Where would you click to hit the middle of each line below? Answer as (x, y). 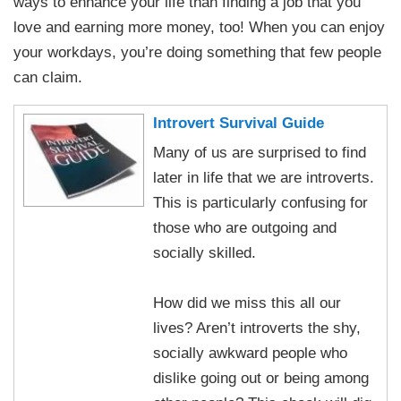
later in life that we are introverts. (264, 178)
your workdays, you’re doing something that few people (198, 51)
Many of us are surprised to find (260, 153)
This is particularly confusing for (261, 203)
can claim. (48, 77)
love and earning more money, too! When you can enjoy (200, 26)
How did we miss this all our (247, 303)
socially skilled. (205, 253)
